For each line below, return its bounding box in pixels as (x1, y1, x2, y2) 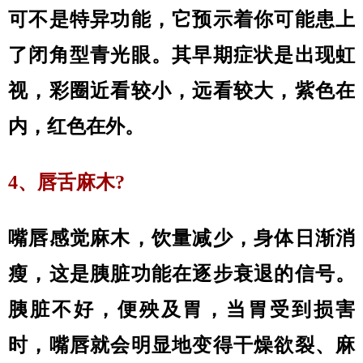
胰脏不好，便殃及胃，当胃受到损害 (8, 299, 355, 320)
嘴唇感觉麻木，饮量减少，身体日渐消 (8, 228, 355, 249)
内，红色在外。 (8, 116, 144, 137)
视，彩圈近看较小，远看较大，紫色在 (8, 80, 355, 101)
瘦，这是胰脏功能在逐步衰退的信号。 (8, 263, 355, 284)
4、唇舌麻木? (8, 172, 125, 193)
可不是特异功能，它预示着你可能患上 (8, 9, 355, 30)
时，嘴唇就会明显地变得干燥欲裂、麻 (8, 335, 355, 356)
